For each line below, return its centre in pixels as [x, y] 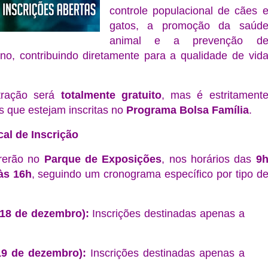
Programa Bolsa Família [187, 110]
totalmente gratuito [111, 95]
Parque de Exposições [103, 159]
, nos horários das [209, 159]
